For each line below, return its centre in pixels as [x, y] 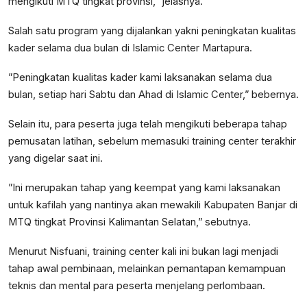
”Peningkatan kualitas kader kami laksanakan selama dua [140, 78]
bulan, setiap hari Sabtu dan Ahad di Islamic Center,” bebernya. [153, 95]
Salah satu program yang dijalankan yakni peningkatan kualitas [152, 31]
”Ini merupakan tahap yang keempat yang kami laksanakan [144, 188]
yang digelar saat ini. [56, 159]
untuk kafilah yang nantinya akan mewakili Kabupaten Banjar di [153, 205]
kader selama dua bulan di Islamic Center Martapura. [130, 48]
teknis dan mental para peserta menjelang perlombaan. [137, 286]
